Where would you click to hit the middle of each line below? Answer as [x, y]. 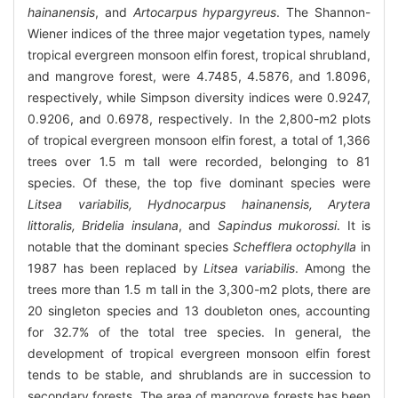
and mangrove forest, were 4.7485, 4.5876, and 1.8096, [199, 76]
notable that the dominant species [130, 247]
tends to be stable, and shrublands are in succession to [199, 375]
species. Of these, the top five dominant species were [199, 183]
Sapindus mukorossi [277, 226]
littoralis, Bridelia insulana [103, 226]
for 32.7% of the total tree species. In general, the [199, 332]
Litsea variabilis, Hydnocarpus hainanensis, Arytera [199, 204]
